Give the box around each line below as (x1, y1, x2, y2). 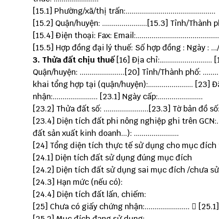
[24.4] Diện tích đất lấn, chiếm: (33, 189, 146, 199)
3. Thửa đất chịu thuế (33, 55, 114, 65)
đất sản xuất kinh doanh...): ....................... (33, 128, 179, 138)
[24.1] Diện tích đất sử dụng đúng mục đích (33, 153, 192, 163)
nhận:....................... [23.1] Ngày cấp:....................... (33, 91, 203, 102)
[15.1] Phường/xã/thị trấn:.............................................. (33, 6, 216, 16)
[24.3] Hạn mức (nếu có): (33, 177, 123, 187)
